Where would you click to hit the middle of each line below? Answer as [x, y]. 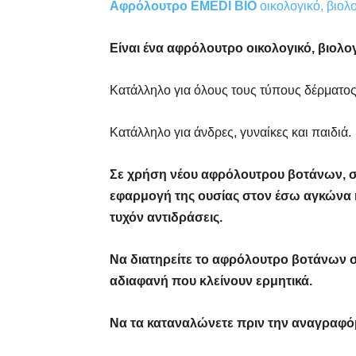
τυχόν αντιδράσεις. [166, 217]
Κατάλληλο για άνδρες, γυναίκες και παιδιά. [230, 132]
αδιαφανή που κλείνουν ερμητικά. [211, 281]
